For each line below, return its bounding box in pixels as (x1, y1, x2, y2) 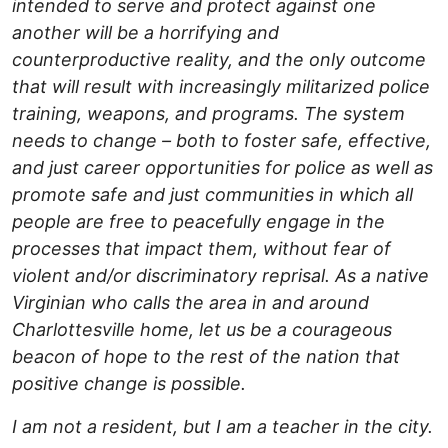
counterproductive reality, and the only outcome (12, 49, 426, 71)
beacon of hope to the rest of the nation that (12, 346, 400, 368)
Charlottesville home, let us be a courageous (12, 319, 392, 341)
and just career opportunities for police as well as (12, 157, 433, 179)
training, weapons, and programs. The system (12, 103, 405, 125)
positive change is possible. (12, 373, 246, 395)
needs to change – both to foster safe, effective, (12, 130, 431, 152)
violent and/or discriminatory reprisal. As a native (12, 265, 429, 287)
